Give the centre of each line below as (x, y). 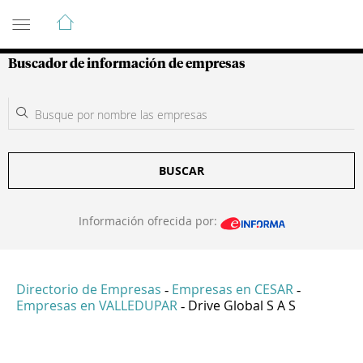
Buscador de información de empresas (127, 64)
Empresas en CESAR (233, 290)
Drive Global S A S (242, 306)
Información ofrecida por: (149, 221)
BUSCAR (181, 171)
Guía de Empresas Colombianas (154, 15)
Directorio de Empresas (89, 290)
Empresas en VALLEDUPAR (97, 306)
